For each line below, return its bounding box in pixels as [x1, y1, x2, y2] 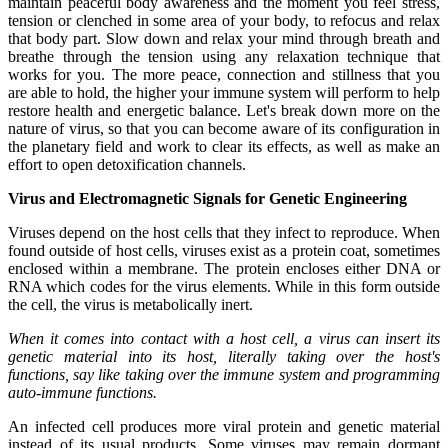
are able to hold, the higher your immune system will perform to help [8, 83, 440, 101]
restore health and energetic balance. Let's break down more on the [8, 101, 440, 119]
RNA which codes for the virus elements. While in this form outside [8, 277, 440, 295]
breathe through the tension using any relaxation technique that [8, 47, 440, 65]
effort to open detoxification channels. [8, 155, 246, 173]
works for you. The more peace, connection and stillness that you [8, 65, 440, 83]
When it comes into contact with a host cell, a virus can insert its [8, 329, 440, 347]
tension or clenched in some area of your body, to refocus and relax [8, 11, 440, 29]
